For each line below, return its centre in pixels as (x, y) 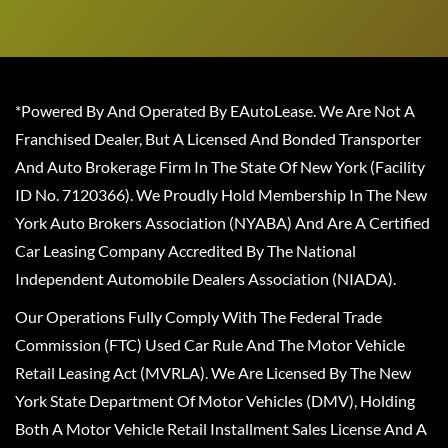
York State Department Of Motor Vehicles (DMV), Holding (215, 401)
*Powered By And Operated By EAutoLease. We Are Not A (215, 111)
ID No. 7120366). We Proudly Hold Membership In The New (221, 195)
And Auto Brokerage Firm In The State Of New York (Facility (220, 167)
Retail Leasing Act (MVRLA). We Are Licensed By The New (213, 373)
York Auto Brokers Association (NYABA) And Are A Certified (222, 223)
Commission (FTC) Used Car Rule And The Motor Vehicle (210, 345)
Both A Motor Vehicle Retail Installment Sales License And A (221, 429)
